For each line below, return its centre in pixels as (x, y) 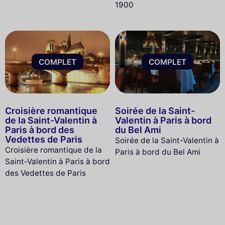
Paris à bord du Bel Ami (157, 152)
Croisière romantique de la (53, 150)
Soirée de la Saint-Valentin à (167, 140)
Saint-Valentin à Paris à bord (58, 161)
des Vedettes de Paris (45, 173)
